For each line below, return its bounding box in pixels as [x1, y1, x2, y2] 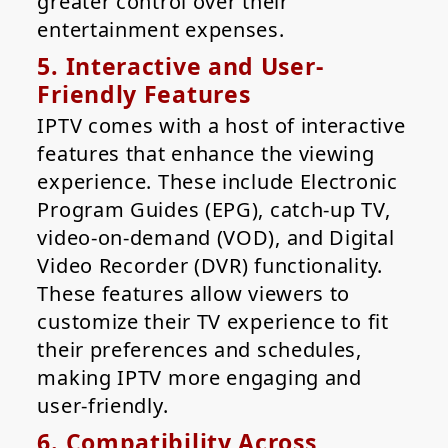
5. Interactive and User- [37, 50, 324, 83]
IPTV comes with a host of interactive [37, 112, 406, 140]
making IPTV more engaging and [37, 364, 362, 392]
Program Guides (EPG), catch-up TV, [37, 196, 391, 224]
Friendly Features [37, 78, 251, 111]
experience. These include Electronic [37, 168, 398, 196]
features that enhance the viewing [37, 140, 375, 168]
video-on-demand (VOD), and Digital [37, 224, 395, 252]
